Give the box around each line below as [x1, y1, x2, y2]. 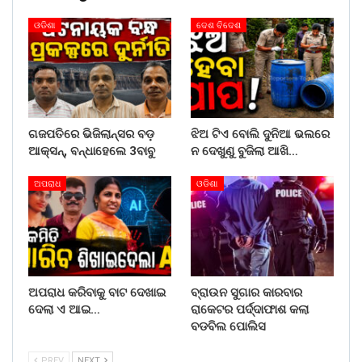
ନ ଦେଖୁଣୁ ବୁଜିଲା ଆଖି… [191, 144, 298, 159]
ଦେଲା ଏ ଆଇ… [28, 302, 100, 318]
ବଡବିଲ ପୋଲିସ [191, 319, 266, 335]
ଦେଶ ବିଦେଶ [196, 20, 241, 32]
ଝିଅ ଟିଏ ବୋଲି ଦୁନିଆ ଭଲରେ [191, 127, 330, 142]
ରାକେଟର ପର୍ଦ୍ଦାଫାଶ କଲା [191, 302, 309, 318]
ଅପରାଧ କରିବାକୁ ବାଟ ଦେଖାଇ [28, 285, 166, 301]
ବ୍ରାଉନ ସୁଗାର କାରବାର [191, 285, 302, 301]
